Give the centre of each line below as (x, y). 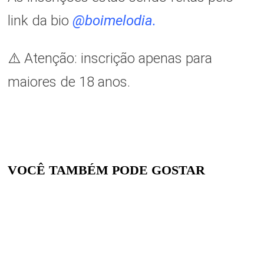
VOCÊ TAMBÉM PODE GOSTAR (106, 170)
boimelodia (118, 21)
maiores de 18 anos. (69, 82)
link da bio (38, 21)
